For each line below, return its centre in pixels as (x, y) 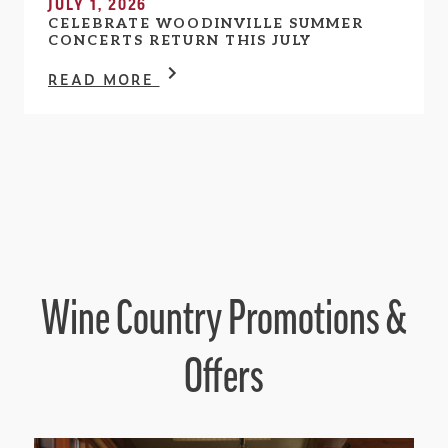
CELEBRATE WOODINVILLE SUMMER (206, 24)
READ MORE (104, 79)
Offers (223, 377)
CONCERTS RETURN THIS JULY (180, 41)
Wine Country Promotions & (224, 319)
